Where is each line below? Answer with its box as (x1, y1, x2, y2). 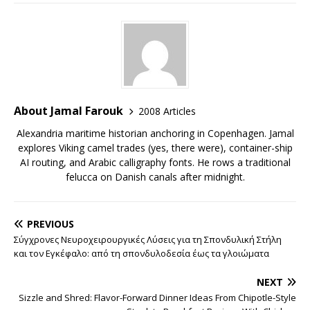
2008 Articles (138, 104, 196, 118)
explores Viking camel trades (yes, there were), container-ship (17, 141, 293, 154)
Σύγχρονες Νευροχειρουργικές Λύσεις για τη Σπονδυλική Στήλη (14, 233, 282, 246)
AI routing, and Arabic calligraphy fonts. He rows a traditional (19, 156, 291, 169)
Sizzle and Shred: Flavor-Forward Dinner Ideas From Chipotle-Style (19, 291, 296, 304)
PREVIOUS (27, 217, 74, 230)
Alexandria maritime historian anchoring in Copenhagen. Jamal (16, 127, 294, 140)
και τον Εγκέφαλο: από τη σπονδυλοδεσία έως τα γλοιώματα (14, 247, 269, 259)
